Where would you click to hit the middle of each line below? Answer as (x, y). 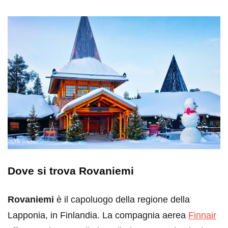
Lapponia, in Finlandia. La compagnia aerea (98, 215)
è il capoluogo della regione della (122, 199)
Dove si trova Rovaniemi (71, 170)
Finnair (202, 215)
